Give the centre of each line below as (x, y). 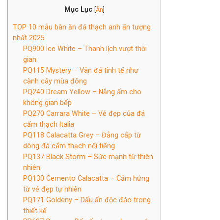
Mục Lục (78, 9)
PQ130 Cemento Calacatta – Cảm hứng (86, 178)
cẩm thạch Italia (49, 124)
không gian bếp (48, 102)
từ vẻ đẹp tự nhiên (53, 189)
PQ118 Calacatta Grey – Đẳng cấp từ (82, 135)
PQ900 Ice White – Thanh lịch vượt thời (85, 48)
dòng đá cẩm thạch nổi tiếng (69, 146)
